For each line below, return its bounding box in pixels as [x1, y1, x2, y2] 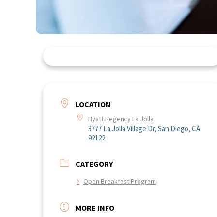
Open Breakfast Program [83, 177, 156, 186]
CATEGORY [76, 159, 113, 169]
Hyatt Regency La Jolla [88, 114, 154, 124]
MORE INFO [76, 203, 114, 213]
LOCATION [76, 99, 111, 109]
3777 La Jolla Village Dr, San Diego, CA [88, 124, 200, 134]
